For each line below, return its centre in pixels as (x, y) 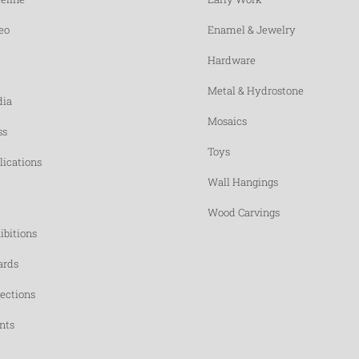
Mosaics (227, 121)
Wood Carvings (244, 212)
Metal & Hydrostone (256, 90)
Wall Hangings (243, 182)
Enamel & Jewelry (252, 29)
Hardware (232, 60)
